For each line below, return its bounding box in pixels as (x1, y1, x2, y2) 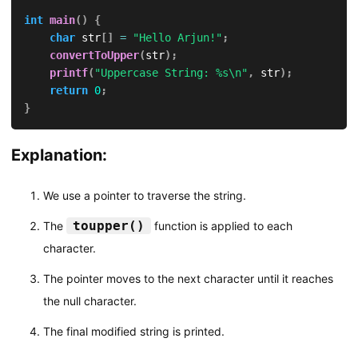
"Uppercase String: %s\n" (93, 66, 248, 79)
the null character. (42, 293, 137, 308)
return (49, 83, 88, 97)
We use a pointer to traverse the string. (42, 188, 246, 202)
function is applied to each (150, 218, 292, 233)
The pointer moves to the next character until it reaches (42, 271, 333, 285)
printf (49, 66, 88, 79)
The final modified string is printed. (42, 324, 225, 338)
